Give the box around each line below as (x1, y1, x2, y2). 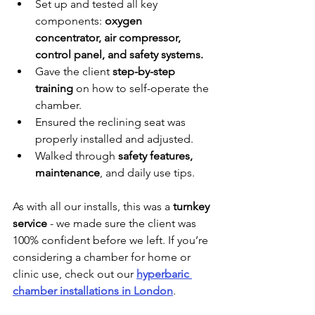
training (35, 81, 73, 95)
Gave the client (35, 64, 112, 78)
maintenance (35, 165, 100, 179)
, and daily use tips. (100, 165, 195, 179)
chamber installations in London (13, 283, 173, 297)
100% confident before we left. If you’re (13, 233, 211, 247)
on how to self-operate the (73, 81, 212, 95)
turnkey (173, 199, 212, 213)
